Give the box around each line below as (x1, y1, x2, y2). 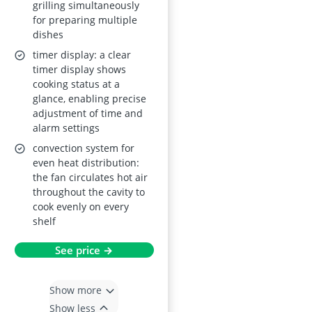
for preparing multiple (33, 13, 137, 27)
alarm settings (33, 121, 100, 135)
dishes (33, 28, 63, 42)
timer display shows (33, 63, 126, 77)
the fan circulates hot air (33, 171, 148, 185)
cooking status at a (33, 77, 120, 91)
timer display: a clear (33, 48, 131, 62)
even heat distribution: (33, 156, 139, 170)
